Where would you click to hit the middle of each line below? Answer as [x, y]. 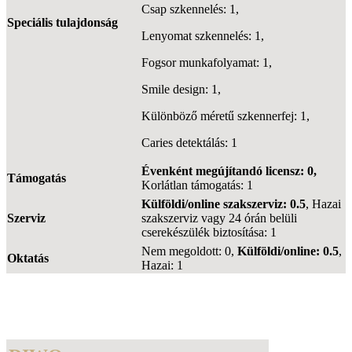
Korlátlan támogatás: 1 [197, 185]
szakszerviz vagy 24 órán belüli [219, 218]
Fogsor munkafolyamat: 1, [207, 62]
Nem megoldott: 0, [189, 251]
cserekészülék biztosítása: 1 [209, 232]
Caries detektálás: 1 [189, 142]
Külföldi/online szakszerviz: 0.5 [224, 203]
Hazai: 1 [162, 265]
